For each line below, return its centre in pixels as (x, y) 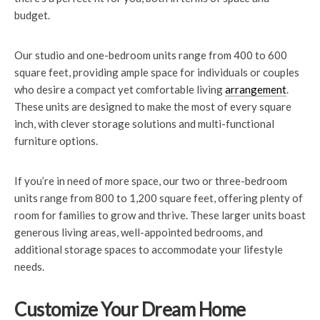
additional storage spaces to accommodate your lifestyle (149, 249)
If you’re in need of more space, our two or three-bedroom (151, 181)
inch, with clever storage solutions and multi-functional (144, 124)
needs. (29, 266)
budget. (32, 15)
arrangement (256, 89)
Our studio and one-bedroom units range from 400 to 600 (151, 55)
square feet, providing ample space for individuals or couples (157, 72)
